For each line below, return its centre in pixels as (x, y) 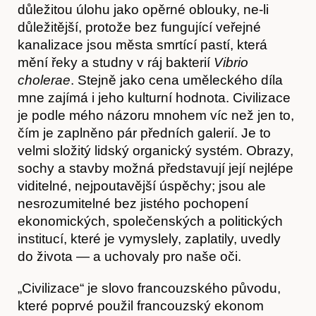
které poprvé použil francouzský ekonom (141, 305)
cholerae (44, 80)
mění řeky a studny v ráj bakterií (116, 62)
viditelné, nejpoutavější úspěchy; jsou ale (142, 186)
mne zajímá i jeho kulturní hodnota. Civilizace (154, 97)
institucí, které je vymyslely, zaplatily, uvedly (149, 238)
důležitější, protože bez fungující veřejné (139, 27)
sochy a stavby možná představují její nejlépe (156, 168)
